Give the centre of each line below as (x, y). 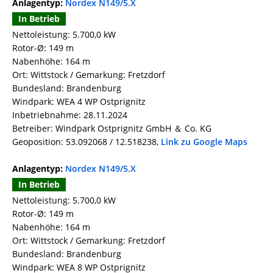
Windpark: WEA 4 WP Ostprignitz (79, 102)
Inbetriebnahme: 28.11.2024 (70, 115)
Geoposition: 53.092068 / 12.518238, (87, 142)
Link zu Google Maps (204, 142)
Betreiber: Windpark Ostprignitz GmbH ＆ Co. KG (112, 129)
